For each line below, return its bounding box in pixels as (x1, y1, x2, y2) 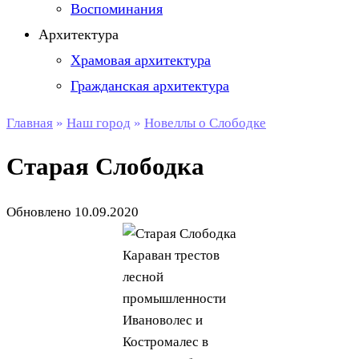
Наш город (67, 115, 131, 131)
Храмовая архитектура (71, 52, 211, 68)
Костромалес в (123, 333, 208, 349)
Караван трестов (123, 247, 220, 263)
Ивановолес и (123, 312, 203, 328)
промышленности (123, 290, 226, 306)
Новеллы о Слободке (144, 115, 266, 131)
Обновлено (6, 204, 71, 220)
